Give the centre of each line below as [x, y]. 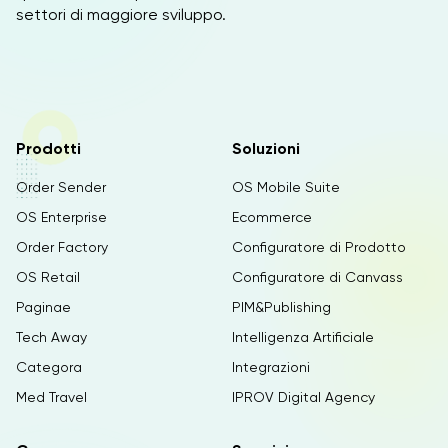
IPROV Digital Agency [303, 397]
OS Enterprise [61, 217]
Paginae [43, 307]
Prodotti [48, 148]
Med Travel [51, 397]
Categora [49, 367]
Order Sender [61, 187]
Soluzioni [266, 148]
